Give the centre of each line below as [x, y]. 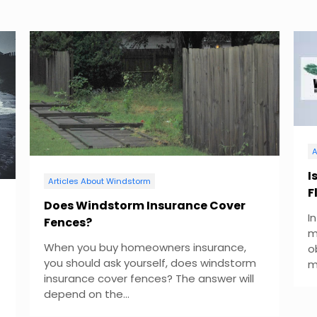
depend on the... [86, 294]
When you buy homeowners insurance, [145, 248]
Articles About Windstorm [99, 181]
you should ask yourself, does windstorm [150, 263]
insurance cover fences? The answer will [149, 279]
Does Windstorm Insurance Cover [144, 206]
